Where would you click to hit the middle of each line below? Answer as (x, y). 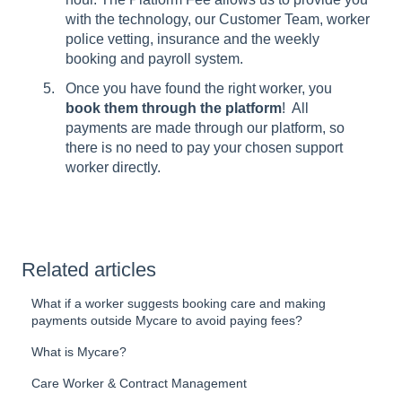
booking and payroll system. (156, 58)
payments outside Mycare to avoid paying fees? (167, 320)
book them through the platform (174, 108)
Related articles (89, 269)
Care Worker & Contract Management (140, 383)
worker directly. (113, 167)
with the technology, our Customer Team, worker (218, 19)
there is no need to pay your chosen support (204, 147)
